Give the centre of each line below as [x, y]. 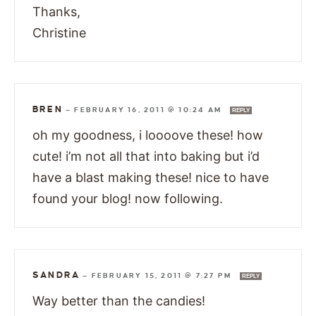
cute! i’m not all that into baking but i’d [146, 156]
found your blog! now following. [128, 198]
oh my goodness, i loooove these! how [148, 135]
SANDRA [56, 275]
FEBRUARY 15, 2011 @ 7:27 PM [163, 275]
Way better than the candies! [119, 300]
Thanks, [56, 11]
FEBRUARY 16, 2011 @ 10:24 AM [150, 109]
